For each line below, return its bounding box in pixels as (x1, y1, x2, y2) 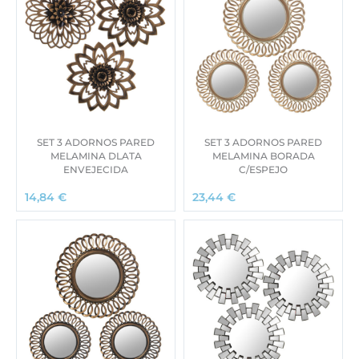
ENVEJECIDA (63, 163, 128, 175)
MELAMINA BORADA (212, 149, 315, 162)
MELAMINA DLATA (50, 149, 142, 162)
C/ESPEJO (239, 163, 288, 175)
